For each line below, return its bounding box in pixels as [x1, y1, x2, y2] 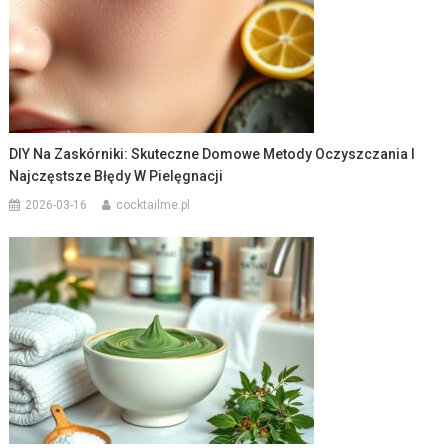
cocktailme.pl [116, 197, 191, 212]
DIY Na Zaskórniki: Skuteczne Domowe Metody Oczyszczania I [9, 145, 416, 162]
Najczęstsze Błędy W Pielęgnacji [9, 167, 224, 184]
